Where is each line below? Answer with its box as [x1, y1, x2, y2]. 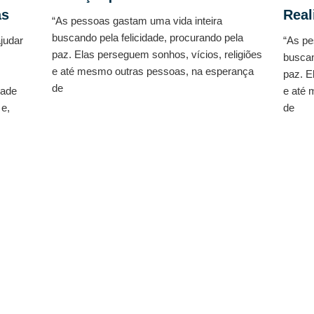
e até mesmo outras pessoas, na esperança [52, 64, 254, 77]
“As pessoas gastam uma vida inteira [52, 14, 222, 27]
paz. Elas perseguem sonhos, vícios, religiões [52, 48, 262, 60]
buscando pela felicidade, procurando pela [52, 31, 243, 43]
